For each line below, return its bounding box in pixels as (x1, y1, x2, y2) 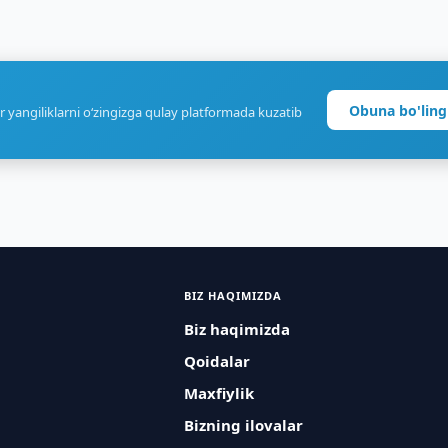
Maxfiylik (183, 383, 254, 403)
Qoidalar (183, 351, 250, 371)
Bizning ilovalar (183, 415, 303, 435)
